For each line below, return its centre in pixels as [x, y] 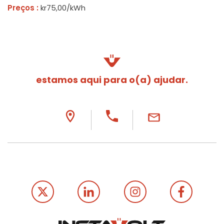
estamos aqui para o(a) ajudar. [112, 80]
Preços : [23, 8]
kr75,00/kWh [62, 8]
